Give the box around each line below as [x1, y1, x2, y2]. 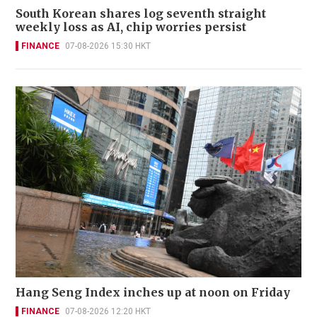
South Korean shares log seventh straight [16, 6, 266, 21]
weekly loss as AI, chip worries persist [16, 20, 246, 35]
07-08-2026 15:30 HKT [65, 41, 151, 52]
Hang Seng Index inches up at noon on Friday [16, 284, 290, 299]
